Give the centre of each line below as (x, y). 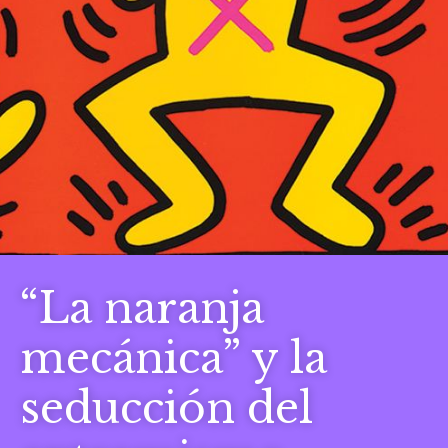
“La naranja (142, 307)
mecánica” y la (173, 357)
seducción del (166, 407)
